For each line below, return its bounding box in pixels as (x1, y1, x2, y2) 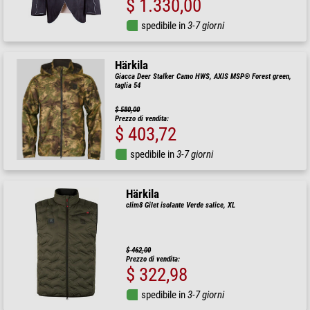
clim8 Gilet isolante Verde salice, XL (126, 201, 236, 210)
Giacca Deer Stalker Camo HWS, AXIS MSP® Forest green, (115, 72, 292, 82)
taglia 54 (115, 81, 141, 91)
